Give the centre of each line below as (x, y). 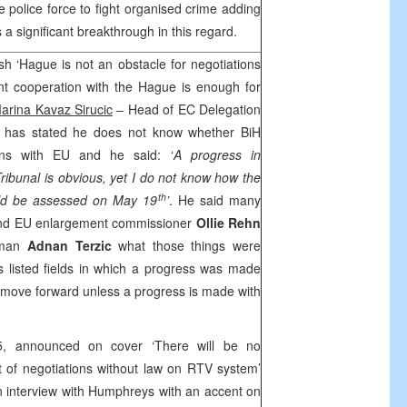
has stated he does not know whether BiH (133, 132)
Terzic (97, 245)
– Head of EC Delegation (187, 109)
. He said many (214, 200)
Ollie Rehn (228, 223)
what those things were (190, 245)
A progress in (217, 154)
